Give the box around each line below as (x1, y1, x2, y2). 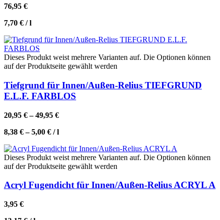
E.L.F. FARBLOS (4, 90, 76, 101)
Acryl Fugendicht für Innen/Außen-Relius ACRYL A (4, 180, 216, 191)
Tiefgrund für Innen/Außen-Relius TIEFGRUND (4, 80, 202, 90)
